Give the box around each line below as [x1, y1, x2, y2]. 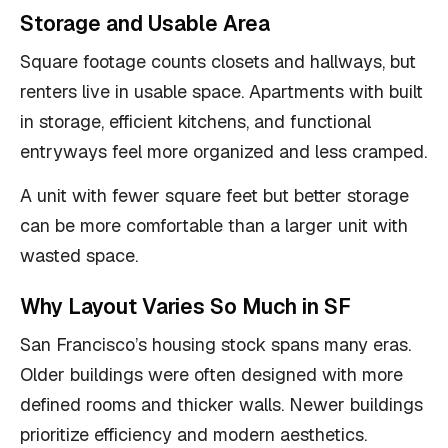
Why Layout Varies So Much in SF [20, 293, 351, 320]
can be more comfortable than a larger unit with [20, 214, 408, 237]
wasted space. [20, 244, 138, 267]
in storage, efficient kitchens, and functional [20, 110, 371, 133]
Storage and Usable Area [20, 10, 270, 37]
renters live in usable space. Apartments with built [20, 80, 423, 103]
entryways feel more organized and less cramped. [20, 140, 427, 163]
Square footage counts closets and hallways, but [20, 50, 416, 73]
